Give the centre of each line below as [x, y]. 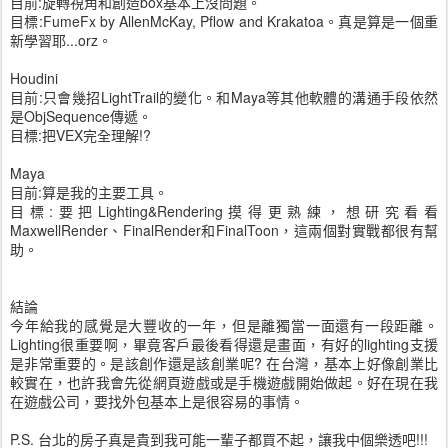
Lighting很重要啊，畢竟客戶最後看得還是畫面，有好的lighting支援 [224, 344]
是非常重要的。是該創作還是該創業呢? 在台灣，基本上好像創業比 [224, 363]
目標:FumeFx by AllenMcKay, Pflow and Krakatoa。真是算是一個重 [224, 21]
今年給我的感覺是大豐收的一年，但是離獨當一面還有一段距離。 [224, 325]
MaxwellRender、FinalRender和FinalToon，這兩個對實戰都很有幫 [224, 230]
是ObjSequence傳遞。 [81, 116]
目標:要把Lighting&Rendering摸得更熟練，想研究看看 [224, 211]
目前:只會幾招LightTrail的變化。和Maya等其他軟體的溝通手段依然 [224, 97]
